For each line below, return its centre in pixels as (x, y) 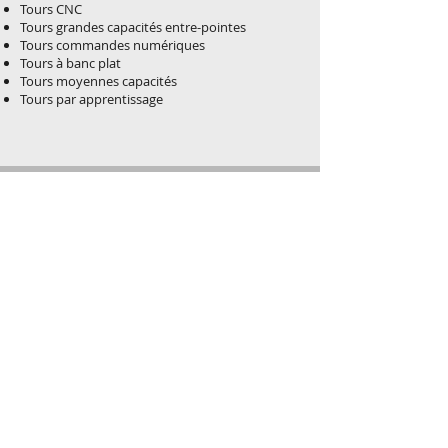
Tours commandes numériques (112, 45)
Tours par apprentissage (93, 99)
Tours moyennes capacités (100, 81)
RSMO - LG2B (80, 238)
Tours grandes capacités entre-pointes (133, 27)
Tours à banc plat (70, 63)
